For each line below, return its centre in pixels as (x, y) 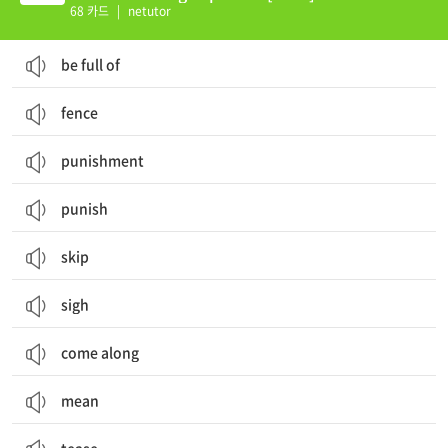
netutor (148, 11)
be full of (90, 64)
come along (100, 352)
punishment (102, 160)
